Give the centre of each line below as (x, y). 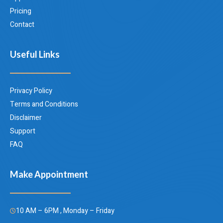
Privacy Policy (31, 91)
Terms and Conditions (44, 105)
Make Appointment (49, 174)
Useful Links (35, 55)
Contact (22, 25)
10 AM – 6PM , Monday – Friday (65, 211)
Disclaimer (26, 118)
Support (23, 131)
